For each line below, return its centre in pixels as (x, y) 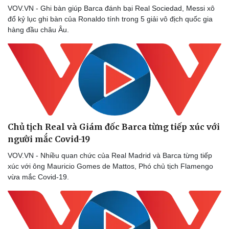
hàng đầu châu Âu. (38, 30)
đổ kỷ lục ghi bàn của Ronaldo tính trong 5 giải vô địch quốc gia (110, 19)
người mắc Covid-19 (49, 139)
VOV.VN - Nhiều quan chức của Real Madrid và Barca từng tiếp (110, 155)
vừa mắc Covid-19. (39, 177)
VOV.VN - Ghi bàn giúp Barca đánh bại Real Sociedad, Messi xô (111, 8)
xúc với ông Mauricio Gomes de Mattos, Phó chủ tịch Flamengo (110, 166)
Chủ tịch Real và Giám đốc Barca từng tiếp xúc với (114, 127)
